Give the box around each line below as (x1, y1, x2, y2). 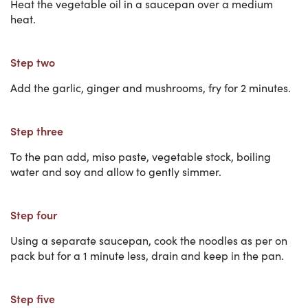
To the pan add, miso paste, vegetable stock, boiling (10, 148, 271, 164)
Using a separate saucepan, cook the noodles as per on (10, 232, 287, 247)
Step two (10, 54, 55, 69)
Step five (10, 290, 55, 306)
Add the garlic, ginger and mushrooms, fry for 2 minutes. (10, 80, 291, 95)
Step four (10, 206, 57, 222)
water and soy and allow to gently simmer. (10, 164, 221, 179)
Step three (10, 122, 63, 138)
